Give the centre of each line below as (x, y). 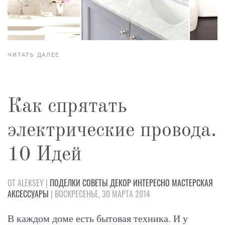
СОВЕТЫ (95, 183)
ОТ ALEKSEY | (29, 183)
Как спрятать (67, 107)
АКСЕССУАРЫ (28, 194)
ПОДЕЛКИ (65, 183)
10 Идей (45, 155)
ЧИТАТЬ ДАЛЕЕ (33, 55)
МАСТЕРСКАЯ (192, 183)
